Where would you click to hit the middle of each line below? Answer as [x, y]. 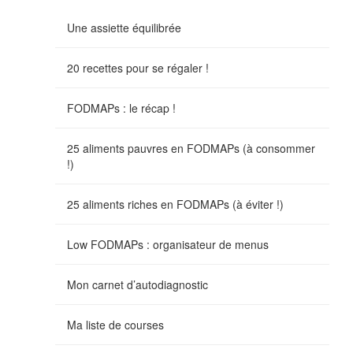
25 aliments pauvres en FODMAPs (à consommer [191, 148]
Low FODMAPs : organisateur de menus [168, 244]
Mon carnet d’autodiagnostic [137, 284]
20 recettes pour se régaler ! [138, 67]
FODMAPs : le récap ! [121, 108]
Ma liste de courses [115, 324]
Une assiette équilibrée [124, 27]
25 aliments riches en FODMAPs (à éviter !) [175, 204]
